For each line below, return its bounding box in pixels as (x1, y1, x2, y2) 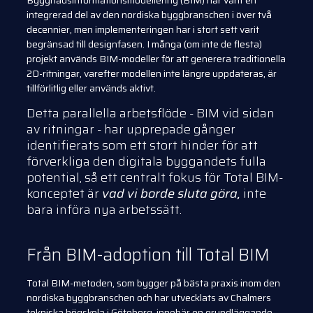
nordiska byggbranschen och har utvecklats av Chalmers (27, 290, 271, 306)
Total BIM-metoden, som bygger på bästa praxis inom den (27, 275, 280, 291)
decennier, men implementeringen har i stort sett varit (27, 22, 259, 37)
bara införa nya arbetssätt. (27, 200, 182, 220)
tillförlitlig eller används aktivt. (27, 80, 156, 96)
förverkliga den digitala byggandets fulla (27, 152, 266, 172)
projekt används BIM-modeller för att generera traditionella (27, 51, 286, 66)
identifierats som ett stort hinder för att (27, 136, 258, 156)
